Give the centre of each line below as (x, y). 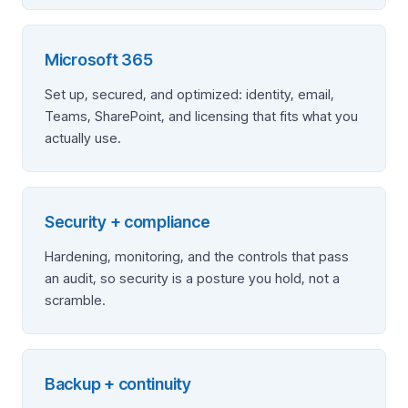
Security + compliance (127, 222)
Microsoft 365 (99, 60)
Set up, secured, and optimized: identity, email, (189, 94)
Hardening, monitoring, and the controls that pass (197, 256)
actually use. (83, 138)
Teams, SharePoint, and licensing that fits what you (201, 116)
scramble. (75, 300)
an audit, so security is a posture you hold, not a (192, 278)
